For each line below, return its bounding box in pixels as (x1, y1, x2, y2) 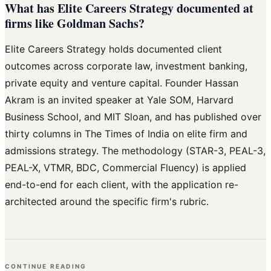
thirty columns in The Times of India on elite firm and (5, 128, 247, 140)
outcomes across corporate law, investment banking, (5, 60, 247, 73)
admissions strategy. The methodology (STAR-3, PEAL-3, (5, 145, 266, 157)
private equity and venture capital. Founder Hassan (5, 77, 238, 90)
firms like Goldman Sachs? (5, 15, 145, 33)
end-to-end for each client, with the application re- (5, 178, 238, 191)
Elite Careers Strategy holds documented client (5, 43, 222, 56)
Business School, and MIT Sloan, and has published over (5, 111, 261, 123)
